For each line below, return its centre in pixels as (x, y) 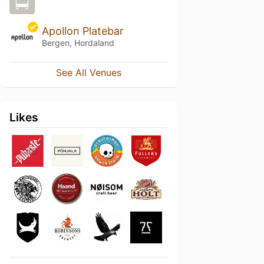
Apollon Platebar (82, 31)
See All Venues (88, 72)
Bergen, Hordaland (78, 42)
